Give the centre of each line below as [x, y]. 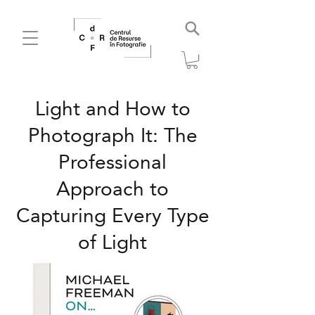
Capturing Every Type [112, 216]
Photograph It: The [112, 136]
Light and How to [112, 109]
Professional [112, 163]
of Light [112, 243]
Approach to [112, 189]
